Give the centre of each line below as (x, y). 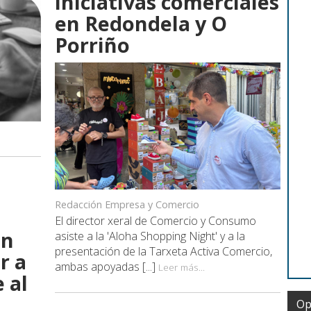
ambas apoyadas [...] (107, 266)
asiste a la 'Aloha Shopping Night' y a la (150, 236)
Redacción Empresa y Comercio (127, 204)
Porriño (92, 44)
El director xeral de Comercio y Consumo (155, 220)
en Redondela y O (141, 23)
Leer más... (182, 267)
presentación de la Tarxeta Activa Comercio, (163, 251)
